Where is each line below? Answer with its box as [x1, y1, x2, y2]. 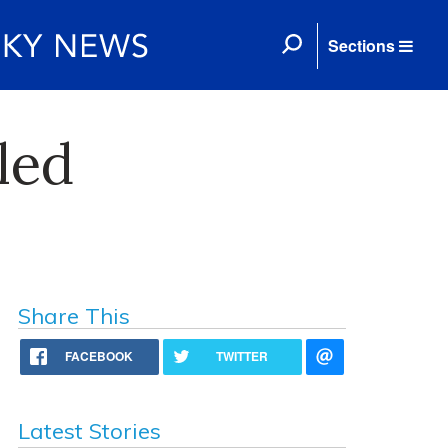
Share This [17, 302, 130, 330]
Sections [328, 34, 395, 57]
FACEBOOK [65, 347, 134, 365]
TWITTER [216, 347, 269, 365]
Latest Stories [17, 417, 161, 445]
